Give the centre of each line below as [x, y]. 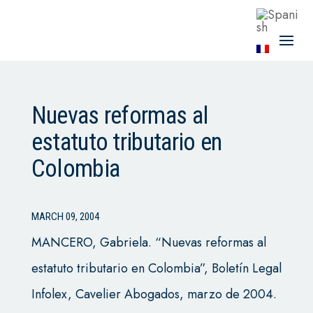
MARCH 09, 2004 [65, 217]
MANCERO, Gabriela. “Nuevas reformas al [148, 242]
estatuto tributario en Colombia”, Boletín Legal [156, 268]
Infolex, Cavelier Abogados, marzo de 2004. [154, 294]
